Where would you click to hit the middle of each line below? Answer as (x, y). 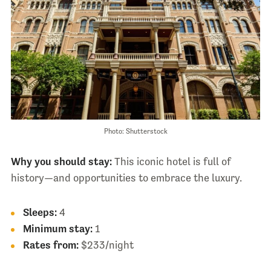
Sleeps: (40, 213)
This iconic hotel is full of (171, 162)
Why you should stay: (61, 162)
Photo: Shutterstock (135, 132)
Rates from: (51, 245)
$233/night (106, 245)
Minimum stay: (57, 229)
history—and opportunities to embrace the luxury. (126, 178)
